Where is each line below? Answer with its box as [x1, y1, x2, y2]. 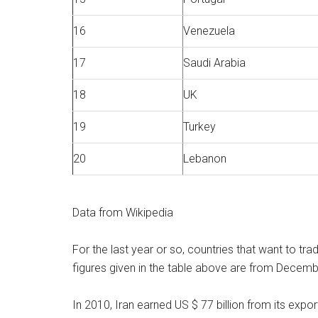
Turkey [183, 120, 216, 133]
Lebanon [183, 152, 226, 165]
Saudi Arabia [183, 56, 246, 70]
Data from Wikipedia [72, 206, 173, 219]
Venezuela [183, 24, 235, 38]
